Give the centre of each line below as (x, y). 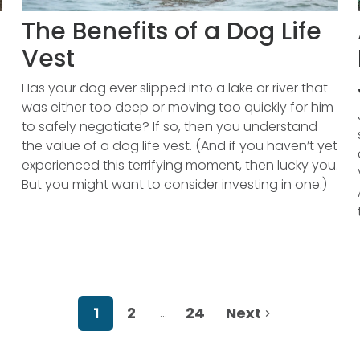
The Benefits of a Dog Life (171, 31)
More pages (200, 321)
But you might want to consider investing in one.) (174, 184)
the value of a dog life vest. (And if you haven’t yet (179, 146)
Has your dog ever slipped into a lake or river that (174, 88)
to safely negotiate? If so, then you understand (169, 127)
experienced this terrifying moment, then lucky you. (180, 165)
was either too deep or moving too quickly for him (177, 107)
